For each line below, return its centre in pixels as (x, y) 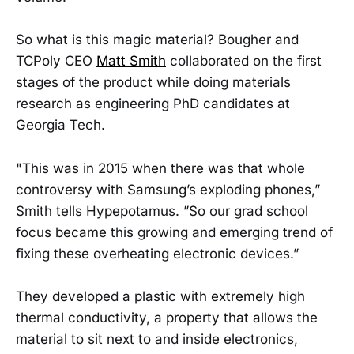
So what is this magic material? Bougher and (157, 40)
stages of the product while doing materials (153, 83)
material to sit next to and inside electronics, (157, 339)
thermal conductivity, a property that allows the (167, 317)
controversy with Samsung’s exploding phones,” (168, 189)
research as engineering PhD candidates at (153, 104)
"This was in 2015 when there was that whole (160, 168)
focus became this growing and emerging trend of (174, 232)
